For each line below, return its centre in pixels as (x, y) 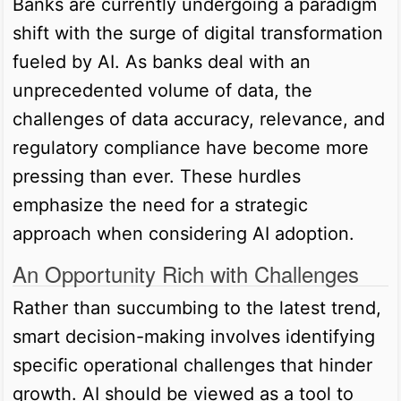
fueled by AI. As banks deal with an (162, 61)
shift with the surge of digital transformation (198, 33)
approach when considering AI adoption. (183, 233)
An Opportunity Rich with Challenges (186, 273)
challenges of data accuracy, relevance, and (199, 119)
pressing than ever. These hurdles (157, 176)
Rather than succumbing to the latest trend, (197, 307)
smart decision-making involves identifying (194, 336)
